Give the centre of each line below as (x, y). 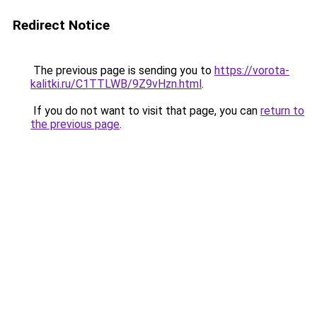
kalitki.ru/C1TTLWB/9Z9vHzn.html (116, 84)
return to (282, 111)
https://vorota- (252, 70)
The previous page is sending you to (122, 70)
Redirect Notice (61, 25)
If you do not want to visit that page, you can (145, 111)
